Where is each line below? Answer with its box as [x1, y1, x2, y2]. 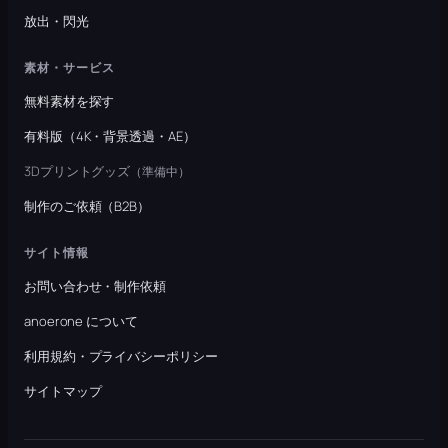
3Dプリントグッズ [24, 161, 131, 180]
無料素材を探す [24, 91, 115, 110]
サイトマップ [24, 381, 102, 400]
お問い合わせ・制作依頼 [24, 276, 166, 295]
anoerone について [24, 311, 138, 330]
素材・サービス [24, 58, 115, 76]
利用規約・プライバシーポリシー [24, 346, 218, 365]
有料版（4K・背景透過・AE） [24, 126, 196, 145]
